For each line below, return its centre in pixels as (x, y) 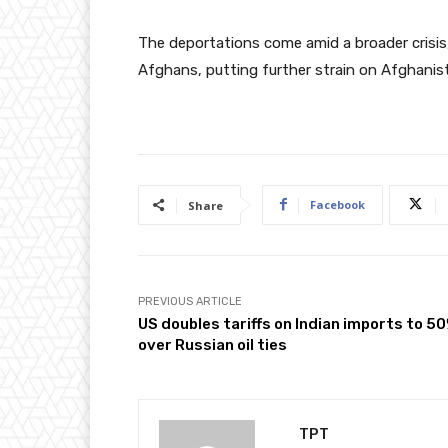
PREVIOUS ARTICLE (190, 301)
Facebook (337, 204)
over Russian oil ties (212, 344)
